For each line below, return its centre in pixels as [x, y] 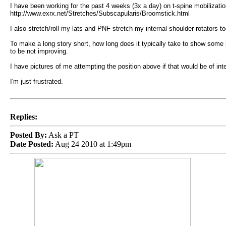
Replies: [23, 117]
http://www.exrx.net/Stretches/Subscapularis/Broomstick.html [100, 13]
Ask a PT [63, 135]
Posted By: [28, 135]
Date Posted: [32, 144]
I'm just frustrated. [36, 81]
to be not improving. [39, 51]
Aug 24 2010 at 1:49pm [92, 144]
